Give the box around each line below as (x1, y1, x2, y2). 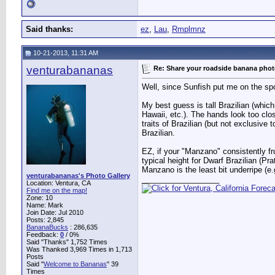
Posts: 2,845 (26, 216, 64, 223)
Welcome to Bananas (44, 260, 107, 268)
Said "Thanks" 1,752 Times (26, 238, 107, 246)
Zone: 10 (26, 194, 53, 201)
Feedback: (26, 231, 60, 238)
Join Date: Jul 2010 (26, 209, 83, 216)
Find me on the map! (26, 187, 87, 194)
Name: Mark (26, 201, 63, 209)
